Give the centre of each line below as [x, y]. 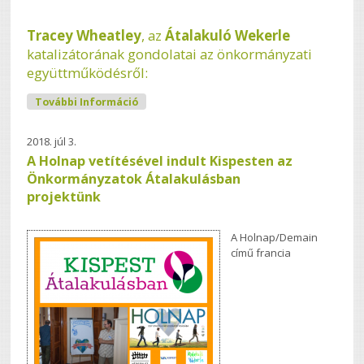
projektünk [64, 197]
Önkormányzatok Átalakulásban [134, 179]
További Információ [87, 102]
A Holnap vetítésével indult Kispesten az [160, 161]
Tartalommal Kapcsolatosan [214, 115]
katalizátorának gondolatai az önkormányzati [170, 54]
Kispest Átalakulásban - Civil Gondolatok [246, 101]
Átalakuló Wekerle [228, 36]
